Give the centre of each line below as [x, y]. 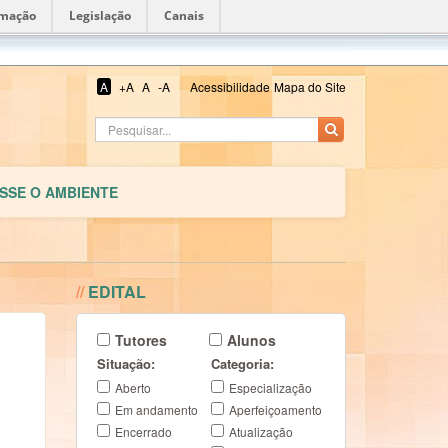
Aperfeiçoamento [275, 409]
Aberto [133, 387]
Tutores [141, 340]
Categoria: [242, 363]
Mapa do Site [310, 86]
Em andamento [156, 409]
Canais [184, 15]
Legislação [100, 15]
